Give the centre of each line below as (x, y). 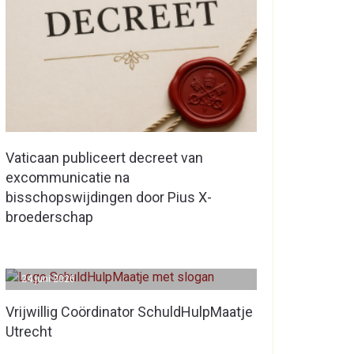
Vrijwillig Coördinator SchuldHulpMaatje (129, 312)
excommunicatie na (68, 178)
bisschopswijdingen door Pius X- (109, 198)
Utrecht (29, 331)
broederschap (49, 217)
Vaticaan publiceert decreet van (104, 158)
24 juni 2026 (48, 279)
